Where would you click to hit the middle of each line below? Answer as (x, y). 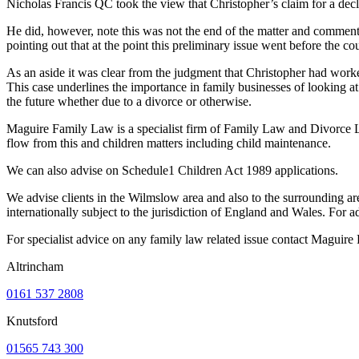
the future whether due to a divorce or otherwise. (129, 101)
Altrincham (35, 266)
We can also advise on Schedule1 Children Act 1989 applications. (172, 170)
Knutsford (32, 321)
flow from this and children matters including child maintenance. (169, 143)
